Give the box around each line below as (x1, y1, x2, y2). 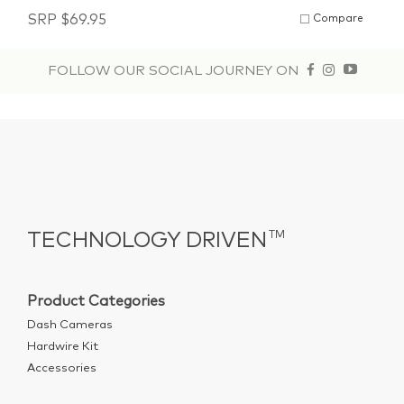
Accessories (27, 363, 96, 374)
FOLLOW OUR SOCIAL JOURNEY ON (47, 64, 302, 78)
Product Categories (27, 294, 165, 308)
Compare (313, 14, 363, 24)
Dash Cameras (27, 319, 113, 331)
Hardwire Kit (27, 341, 98, 353)
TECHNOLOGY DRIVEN (27, 230, 267, 252)
